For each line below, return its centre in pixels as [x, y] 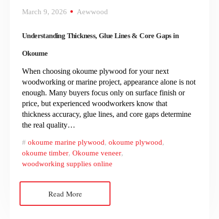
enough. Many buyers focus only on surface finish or [103, 92]
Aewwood [92, 11]
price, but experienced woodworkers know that [95, 103]
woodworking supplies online [67, 164]
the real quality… [49, 125]
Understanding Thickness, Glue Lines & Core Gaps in [100, 35]
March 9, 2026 [44, 11]
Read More [65, 193]
